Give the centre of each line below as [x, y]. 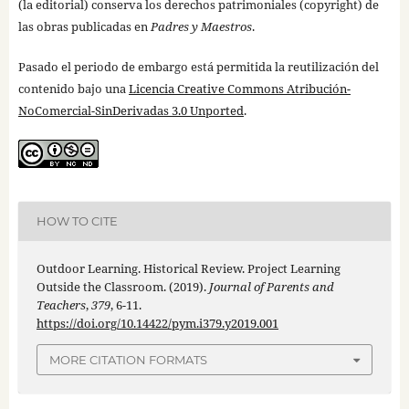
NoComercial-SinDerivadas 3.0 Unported [131, 110]
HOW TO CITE [77, 221]
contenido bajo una [73, 88]
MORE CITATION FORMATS [128, 360]
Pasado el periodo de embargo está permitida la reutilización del [198, 66]
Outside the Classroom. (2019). [122, 286]
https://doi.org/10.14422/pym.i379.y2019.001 [157, 323]
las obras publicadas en [84, 26]
